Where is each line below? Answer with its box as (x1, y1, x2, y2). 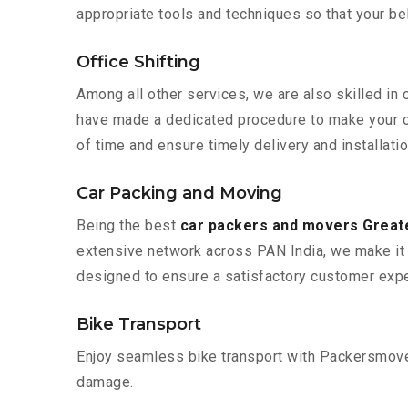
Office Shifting (76, 52, 200, 73)
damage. (76, 373, 134, 392)
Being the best (76, 217, 180, 235)
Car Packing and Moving (76, 183, 282, 204)
